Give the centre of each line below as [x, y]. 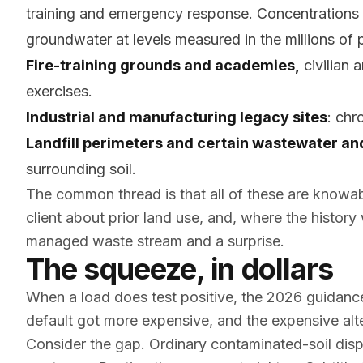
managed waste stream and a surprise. [155, 241]
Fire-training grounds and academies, [163, 65]
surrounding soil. [81, 169]
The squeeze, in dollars [180, 269]
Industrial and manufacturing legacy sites [177, 117]
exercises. [59, 91]
